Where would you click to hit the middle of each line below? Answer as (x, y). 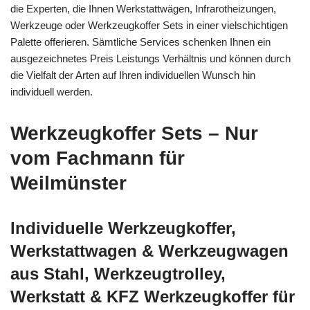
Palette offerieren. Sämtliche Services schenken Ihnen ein (140, 42)
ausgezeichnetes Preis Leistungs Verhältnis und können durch (151, 58)
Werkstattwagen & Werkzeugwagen (149, 250)
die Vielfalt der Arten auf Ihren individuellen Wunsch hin (133, 75)
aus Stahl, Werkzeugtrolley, (118, 273)
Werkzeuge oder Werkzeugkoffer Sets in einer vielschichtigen (149, 25)
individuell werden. (52, 91)
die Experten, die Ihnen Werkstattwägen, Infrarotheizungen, (143, 8)
